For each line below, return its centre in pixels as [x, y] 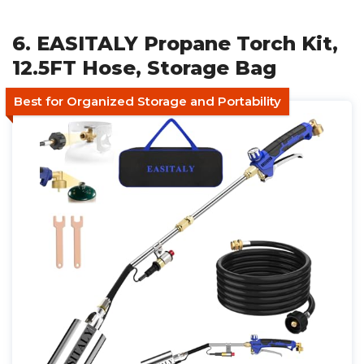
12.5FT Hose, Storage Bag [144, 68]
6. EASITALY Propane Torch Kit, [175, 43]
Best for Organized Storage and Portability [147, 101]
